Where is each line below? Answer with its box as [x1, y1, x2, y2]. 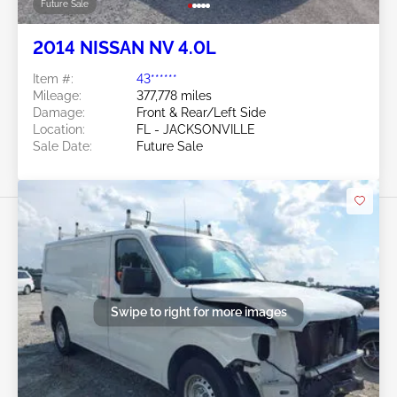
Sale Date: [33, 138, 92, 153]
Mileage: [33, 88, 82, 103]
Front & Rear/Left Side [136, 105, 266, 120]
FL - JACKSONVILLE [136, 121, 255, 136]
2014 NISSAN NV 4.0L [33, 36, 216, 58]
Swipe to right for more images [110, 304, 287, 319]
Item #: [33, 71, 74, 86]
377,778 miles [136, 88, 212, 103]
